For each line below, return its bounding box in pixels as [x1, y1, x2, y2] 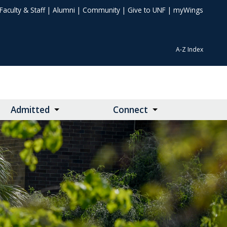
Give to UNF [128, 5, 166, 15]
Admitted [10, 104, 50, 116]
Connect [113, 104, 148, 116]
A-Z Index [176, 45, 203, 54]
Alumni [53, 5, 75, 15]
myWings [173, 5, 203, 15]
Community [83, 5, 120, 15]
